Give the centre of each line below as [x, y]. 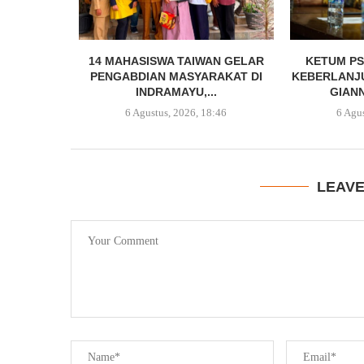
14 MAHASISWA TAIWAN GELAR [176, 61]
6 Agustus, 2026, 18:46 [176, 112]
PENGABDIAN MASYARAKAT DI [176, 76]
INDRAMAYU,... [176, 91]
